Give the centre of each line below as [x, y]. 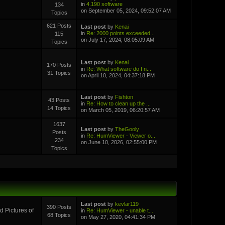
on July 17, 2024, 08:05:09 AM [117, 39]
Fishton [124, 97]
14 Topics [59, 108]
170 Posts [59, 65]
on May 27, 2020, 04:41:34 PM [118, 217]
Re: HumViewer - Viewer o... [121, 135]
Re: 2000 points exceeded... [120, 33]
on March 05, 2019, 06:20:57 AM [120, 110]
